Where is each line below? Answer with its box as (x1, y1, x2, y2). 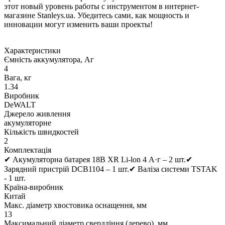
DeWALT (4, 100, 36, 109)
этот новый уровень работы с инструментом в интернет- (4, 2, 199, 11)
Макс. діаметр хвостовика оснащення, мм (4, 201, 147, 210)
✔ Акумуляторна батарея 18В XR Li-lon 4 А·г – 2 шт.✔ (4, 155, 192, 164)
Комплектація (4, 146, 51, 155)
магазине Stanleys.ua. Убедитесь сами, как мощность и (4, 11, 189, 20)
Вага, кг (4, 73, 32, 82)
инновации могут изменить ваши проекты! (4, 20, 153, 29)
